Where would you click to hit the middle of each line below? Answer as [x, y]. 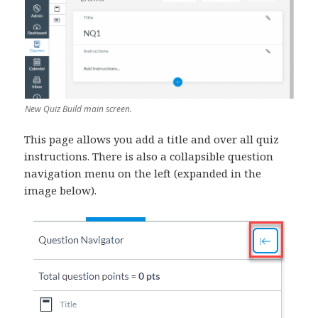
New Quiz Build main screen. [78, 109]
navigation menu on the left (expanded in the [143, 174]
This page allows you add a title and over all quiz [152, 139]
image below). [61, 191]
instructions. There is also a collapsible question [149, 157]
